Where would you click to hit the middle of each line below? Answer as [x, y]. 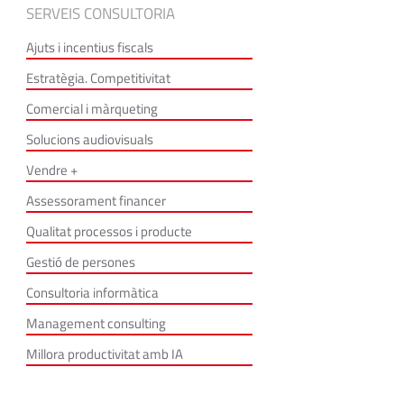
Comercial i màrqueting [92, 109]
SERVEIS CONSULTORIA [100, 14]
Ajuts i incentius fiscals [89, 47]
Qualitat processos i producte [109, 231]
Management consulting [96, 323]
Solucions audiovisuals [89, 139]
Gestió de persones [80, 262]
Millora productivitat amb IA [104, 354]
